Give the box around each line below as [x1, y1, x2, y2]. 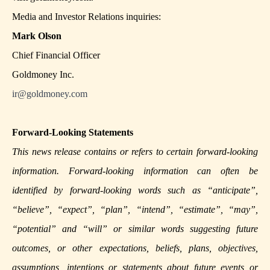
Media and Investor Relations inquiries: [12, 11, 161, 22]
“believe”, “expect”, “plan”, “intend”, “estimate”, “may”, [12, 204, 258, 215]
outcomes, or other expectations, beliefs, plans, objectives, [12, 243, 258, 254]
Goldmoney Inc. [12, 69, 74, 80]
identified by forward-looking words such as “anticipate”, [12, 185, 258, 196]
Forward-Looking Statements [12, 127, 133, 138]
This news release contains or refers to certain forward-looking [12, 146, 258, 157]
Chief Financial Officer [12, 50, 100, 61]
